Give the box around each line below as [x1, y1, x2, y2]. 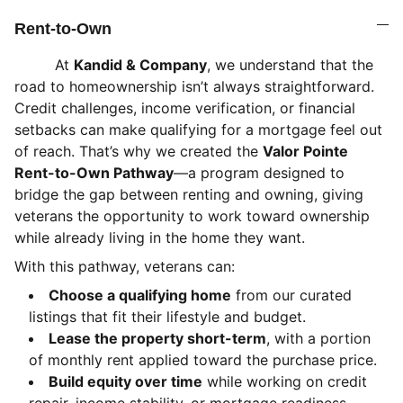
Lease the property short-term [49, 329, 266, 347]
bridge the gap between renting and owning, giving [14, 185, 363, 203]
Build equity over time [49, 372, 202, 390]
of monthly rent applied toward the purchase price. [29, 351, 377, 369]
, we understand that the [207, 56, 373, 74]
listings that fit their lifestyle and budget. [29, 308, 306, 326]
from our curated [231, 286, 352, 304]
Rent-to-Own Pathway [14, 164, 174, 182]
